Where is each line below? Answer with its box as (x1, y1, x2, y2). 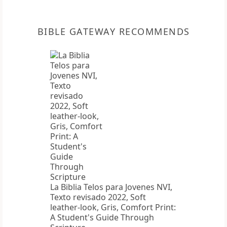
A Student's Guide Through (50, 212, 154, 223)
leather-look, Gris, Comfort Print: (50, 202, 176, 213)
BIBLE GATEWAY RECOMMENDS (37, 25, 190, 38)
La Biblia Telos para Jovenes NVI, (50, 181, 172, 193)
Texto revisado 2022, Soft (50, 192, 146, 203)
